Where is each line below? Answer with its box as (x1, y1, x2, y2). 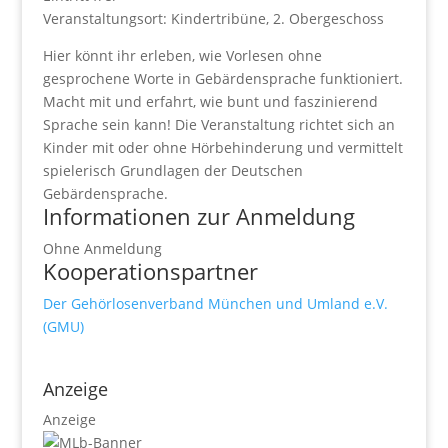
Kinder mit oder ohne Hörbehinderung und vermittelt (42, 137, 403, 157)
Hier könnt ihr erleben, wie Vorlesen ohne (42, 45, 322, 65)
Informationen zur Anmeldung (42, 200, 355, 231)
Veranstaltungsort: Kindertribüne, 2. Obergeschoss (42, 8, 384, 28)
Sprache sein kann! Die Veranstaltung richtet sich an (42, 114, 395, 134)
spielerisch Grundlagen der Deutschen (42, 160, 303, 180)
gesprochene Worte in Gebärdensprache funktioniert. (42, 68, 403, 88)
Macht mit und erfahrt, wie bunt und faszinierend (42, 91, 378, 111)
